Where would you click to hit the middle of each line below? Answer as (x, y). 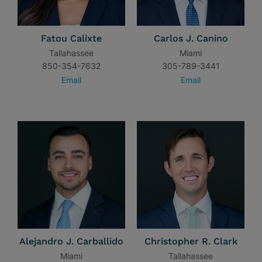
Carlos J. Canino (191, 38)
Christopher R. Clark (191, 241)
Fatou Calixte (71, 38)
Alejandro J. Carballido (71, 241)
